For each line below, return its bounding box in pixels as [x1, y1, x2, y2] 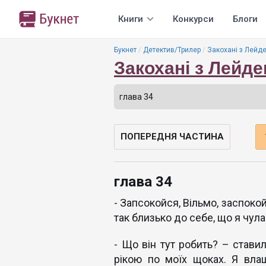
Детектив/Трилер [143, 46, 201, 54]
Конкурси [173, 14, 214, 24]
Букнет [114, 46, 137, 54]
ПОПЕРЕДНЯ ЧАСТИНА [121, 131, 224, 142]
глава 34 [114, 173, 172, 190]
